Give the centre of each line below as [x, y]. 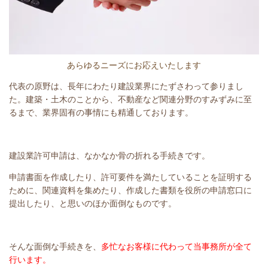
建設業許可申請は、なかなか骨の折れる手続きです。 [109, 155]
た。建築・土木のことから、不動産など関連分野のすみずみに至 [130, 99]
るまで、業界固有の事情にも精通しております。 [101, 112]
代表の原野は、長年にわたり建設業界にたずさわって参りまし [126, 86]
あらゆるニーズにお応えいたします [134, 65]
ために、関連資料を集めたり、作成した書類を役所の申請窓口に [130, 190]
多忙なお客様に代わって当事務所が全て [176, 246]
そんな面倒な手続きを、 [55, 246]
